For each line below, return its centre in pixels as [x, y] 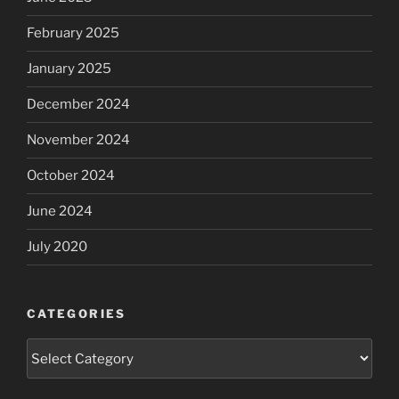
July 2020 [57, 247]
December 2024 [78, 105]
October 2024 [71, 176]
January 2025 [69, 69]
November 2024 [78, 140]
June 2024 [60, 212]
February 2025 [73, 33]
